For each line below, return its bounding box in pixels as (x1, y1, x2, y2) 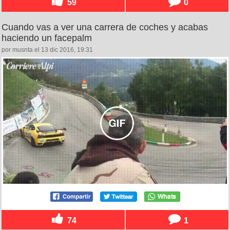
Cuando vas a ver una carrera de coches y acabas (2, 22, 208, 32)
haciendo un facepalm (2, 32, 92, 43)
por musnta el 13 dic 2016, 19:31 (2, 46, 93, 53)
